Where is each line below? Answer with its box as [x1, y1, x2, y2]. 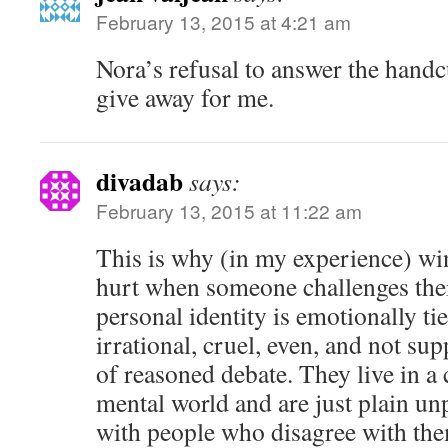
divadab [96, 162, 183, 200]
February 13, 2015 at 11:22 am [96, 197, 362, 224]
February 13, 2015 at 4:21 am [96, 8, 351, 35]
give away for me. [96, 80, 274, 114]
